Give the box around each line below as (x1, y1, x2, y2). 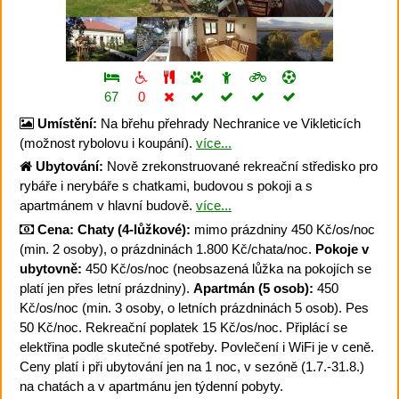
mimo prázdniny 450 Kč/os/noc (191, 221, 375, 237)
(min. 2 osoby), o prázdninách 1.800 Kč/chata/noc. (20, 240, 315, 256)
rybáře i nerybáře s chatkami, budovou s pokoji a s (20, 178, 313, 194)
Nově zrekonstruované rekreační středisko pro (103, 159, 378, 175)
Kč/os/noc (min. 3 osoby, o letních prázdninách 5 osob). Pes (20, 299, 369, 315)
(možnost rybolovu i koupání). (20, 134, 196, 151)
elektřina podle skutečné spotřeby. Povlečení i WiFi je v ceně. (20, 338, 374, 354)
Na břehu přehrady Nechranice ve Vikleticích (97, 115, 361, 131)
